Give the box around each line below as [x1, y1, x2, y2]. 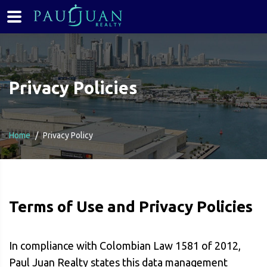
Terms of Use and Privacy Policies [9, 198, 253, 215]
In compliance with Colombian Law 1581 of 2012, [9, 240, 241, 252]
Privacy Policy [43, 131, 93, 140]
